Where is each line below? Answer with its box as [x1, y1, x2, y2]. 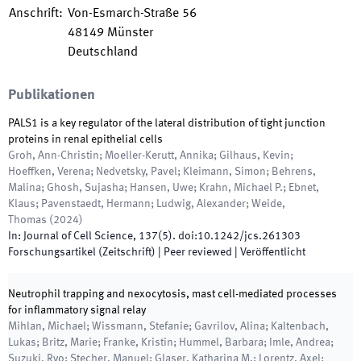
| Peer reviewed [156, 247, 232, 258]
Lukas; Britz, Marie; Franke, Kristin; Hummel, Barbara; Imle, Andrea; [8, 337, 334, 348]
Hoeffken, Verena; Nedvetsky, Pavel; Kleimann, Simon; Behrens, [8, 166, 316, 177]
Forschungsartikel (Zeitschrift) [8, 247, 156, 258]
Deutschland [68, 46, 138, 59]
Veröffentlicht [240, 247, 305, 258]
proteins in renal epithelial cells [8, 134, 163, 145]
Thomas [8, 214, 47, 226]
